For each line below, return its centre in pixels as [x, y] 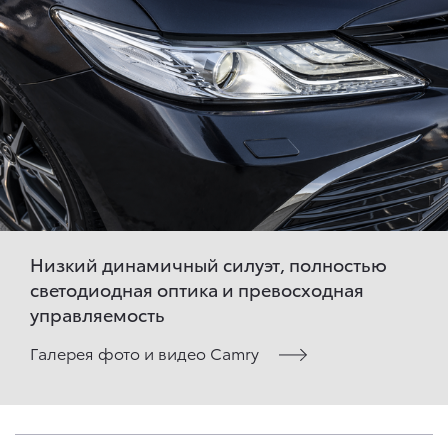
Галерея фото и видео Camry [144, 353]
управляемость [97, 314]
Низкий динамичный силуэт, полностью [208, 264]
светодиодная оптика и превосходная [197, 289]
